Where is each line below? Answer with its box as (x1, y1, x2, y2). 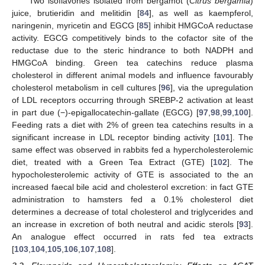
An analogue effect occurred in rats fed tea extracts (12, 231, 253, 241)
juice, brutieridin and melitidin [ (12, 8, 140, 18)
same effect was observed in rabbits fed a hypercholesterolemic (12, 144, 253, 154)
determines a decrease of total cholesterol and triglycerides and (12, 206, 253, 216)
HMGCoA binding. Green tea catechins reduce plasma (12, 57, 253, 67)
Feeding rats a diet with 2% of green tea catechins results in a (12, 119, 253, 130)
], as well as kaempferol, (148, 8, 253, 18)
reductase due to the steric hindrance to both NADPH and (12, 45, 253, 55)
